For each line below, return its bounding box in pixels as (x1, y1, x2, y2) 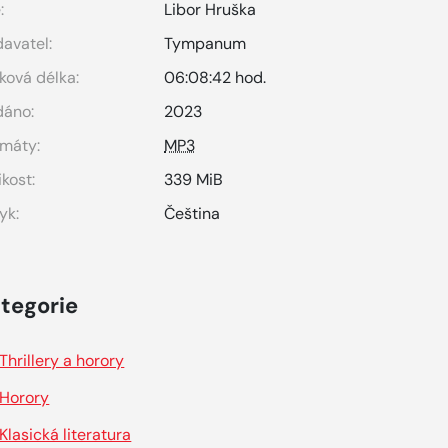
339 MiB (164, 169, 224, 190)
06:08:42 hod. (164, 67, 267, 88)
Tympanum (164, 33, 247, 54)
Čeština (164, 203, 221, 224)
